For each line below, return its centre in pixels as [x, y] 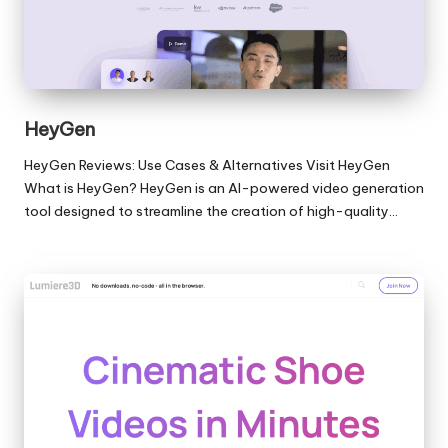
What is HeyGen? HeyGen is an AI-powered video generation [224, 188]
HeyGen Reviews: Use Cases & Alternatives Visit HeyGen [207, 165]
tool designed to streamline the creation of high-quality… [211, 211]
